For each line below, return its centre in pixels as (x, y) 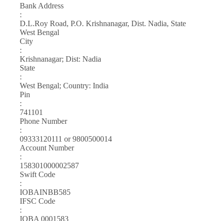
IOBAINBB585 (45, 192)
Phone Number (43, 121)
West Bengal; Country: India (64, 86)
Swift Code (37, 174)
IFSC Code (37, 201)
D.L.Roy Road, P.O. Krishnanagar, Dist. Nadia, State (103, 23)
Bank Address (42, 6)
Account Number (47, 148)
